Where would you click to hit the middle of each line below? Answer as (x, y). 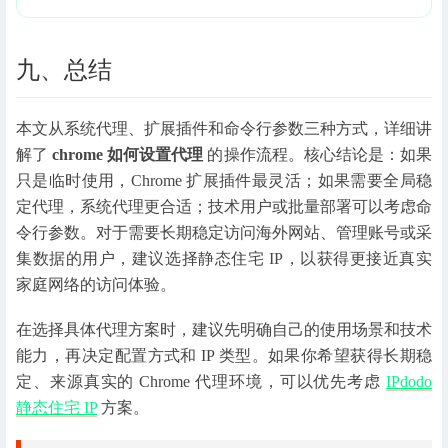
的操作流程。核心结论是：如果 (318, 154)
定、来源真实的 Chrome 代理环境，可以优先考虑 (201, 381)
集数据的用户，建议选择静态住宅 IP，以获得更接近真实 (224, 258)
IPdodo (409, 381)
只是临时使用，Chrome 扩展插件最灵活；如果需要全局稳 (224, 180)
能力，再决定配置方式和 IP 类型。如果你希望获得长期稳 (224, 355)
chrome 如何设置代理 (128, 154)
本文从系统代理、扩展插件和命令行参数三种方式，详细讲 (224, 128)
